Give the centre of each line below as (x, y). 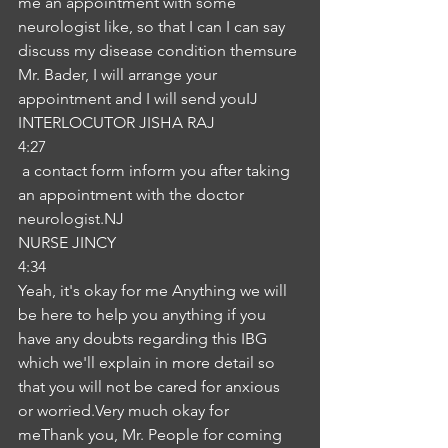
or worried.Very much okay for (125, 410)
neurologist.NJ (71, 218)
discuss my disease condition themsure (159, 50)
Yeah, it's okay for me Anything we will (154, 290)
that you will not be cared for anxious (151, 386)
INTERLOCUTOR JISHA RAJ (116, 122)
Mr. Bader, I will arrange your (119, 74)
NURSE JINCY (67, 242)
